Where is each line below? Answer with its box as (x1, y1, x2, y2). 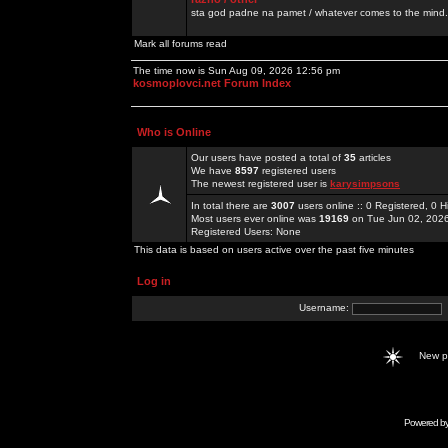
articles (356, 152, 391, 163)
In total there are (191, 200, 271, 211)
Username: (299, 302, 352, 314)
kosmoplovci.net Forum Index (133, 77, 291, 89)
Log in (137, 275, 171, 287)
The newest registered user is (191, 178, 330, 189)
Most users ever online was (191, 213, 319, 224)
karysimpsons (330, 178, 400, 189)
